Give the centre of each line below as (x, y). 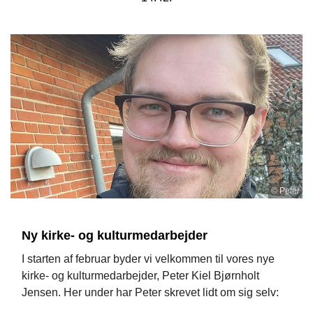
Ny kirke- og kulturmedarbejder (115, 235)
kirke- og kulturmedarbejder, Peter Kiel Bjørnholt (140, 275)
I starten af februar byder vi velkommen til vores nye (148, 259)
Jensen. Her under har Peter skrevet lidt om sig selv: (152, 292)
